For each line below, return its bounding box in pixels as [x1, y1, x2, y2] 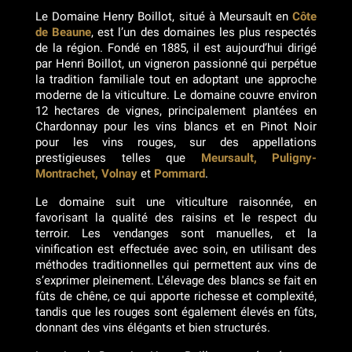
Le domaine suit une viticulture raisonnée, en [35, 195, 317, 210]
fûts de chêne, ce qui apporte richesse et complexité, [35, 289, 317, 304]
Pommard [154, 167, 205, 181]
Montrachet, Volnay [35, 167, 137, 181]
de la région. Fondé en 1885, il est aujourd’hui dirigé [35, 41, 317, 56]
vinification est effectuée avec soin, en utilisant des [35, 242, 317, 257]
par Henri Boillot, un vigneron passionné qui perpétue [35, 57, 317, 71]
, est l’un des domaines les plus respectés [91, 25, 317, 40]
